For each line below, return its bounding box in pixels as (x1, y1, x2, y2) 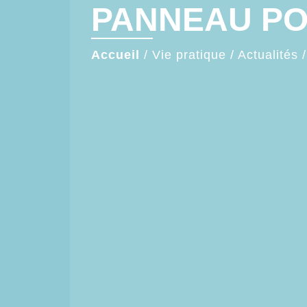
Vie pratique (152, 47, 226, 62)
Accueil (91, 47, 140, 62)
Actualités (238, 47, 298, 62)
